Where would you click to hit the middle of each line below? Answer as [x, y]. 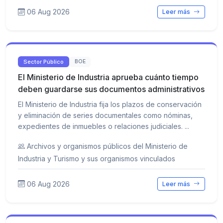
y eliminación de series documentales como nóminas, [105, 115]
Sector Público [44, 61]
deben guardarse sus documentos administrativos [111, 89]
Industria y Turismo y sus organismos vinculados [97, 159]
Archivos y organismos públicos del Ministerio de [107, 146]
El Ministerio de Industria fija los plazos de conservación [110, 105]
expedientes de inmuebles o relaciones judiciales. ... [104, 126]
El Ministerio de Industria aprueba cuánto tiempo [108, 77]
